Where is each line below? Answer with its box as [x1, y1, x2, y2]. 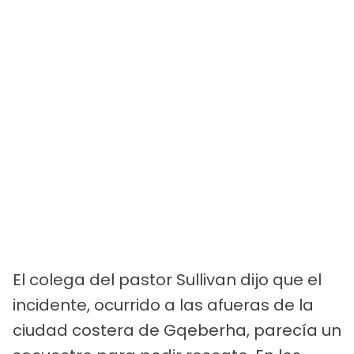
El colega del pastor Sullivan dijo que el [13, 268, 322, 291]
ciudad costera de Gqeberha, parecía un [13, 318, 341, 341]
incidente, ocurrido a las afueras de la [13, 293, 314, 316]
